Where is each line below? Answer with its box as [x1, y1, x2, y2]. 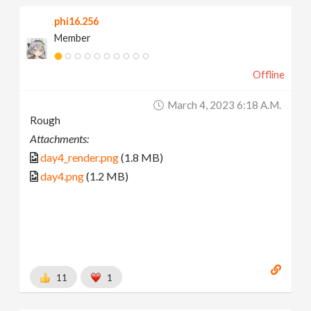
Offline [252, 69, 285, 81]
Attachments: [30, 132, 90, 146]
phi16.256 [54, 15, 99, 28]
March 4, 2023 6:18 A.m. [167, 99, 281, 112]
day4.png [40, 169, 85, 183]
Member [54, 32, 92, 44]
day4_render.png [40, 151, 119, 165]
